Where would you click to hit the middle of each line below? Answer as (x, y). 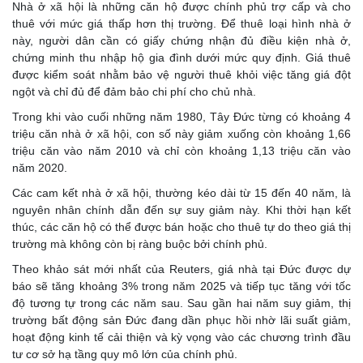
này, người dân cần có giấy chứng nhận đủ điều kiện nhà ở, (181, 41)
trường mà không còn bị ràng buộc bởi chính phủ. (140, 244)
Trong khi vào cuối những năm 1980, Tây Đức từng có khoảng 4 (181, 117)
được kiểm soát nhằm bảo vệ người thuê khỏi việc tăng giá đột (181, 75)
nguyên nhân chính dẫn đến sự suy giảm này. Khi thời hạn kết (181, 210)
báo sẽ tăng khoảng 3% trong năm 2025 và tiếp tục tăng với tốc (181, 286)
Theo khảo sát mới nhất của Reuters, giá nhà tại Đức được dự (181, 269)
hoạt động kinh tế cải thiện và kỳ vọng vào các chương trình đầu (181, 337)
